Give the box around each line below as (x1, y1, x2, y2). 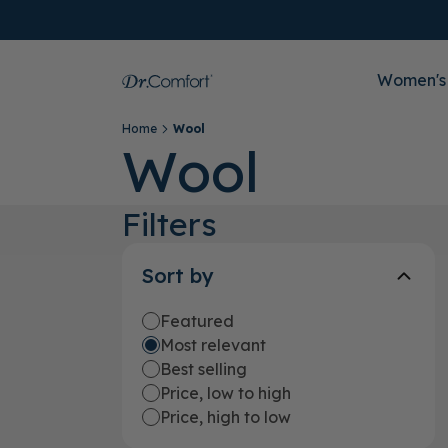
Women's (376, 70, 446, 90)
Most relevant (160, 335, 266, 355)
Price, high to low (160, 407, 291, 427)
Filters (122, 204, 217, 244)
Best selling (160, 359, 247, 379)
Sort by (142, 263, 214, 288)
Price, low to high (160, 383, 291, 403)
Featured (160, 311, 234, 331)
